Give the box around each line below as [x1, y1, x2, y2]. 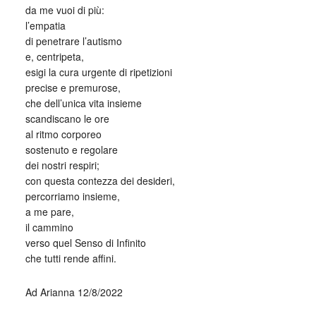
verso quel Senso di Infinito [25, 236, 146, 250]
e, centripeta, [25, 49, 84, 63]
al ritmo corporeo [25, 127, 102, 141]
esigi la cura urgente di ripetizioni [25, 65, 172, 79]
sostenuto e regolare [25, 142, 118, 157]
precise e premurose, [25, 80, 121, 95]
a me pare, [25, 205, 74, 219]
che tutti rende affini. [25, 251, 116, 265]
